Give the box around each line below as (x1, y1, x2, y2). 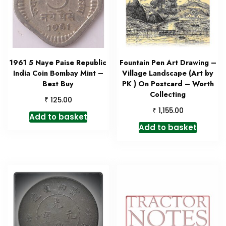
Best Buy (42, 79, 74, 89)
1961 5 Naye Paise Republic (10, 58, 107, 68)
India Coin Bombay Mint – (13, 68, 103, 79)
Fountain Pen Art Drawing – (119, 58, 216, 68)
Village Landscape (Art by (122, 68, 214, 79)
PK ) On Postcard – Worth (122, 79, 214, 89)
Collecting (150, 89, 186, 100)
